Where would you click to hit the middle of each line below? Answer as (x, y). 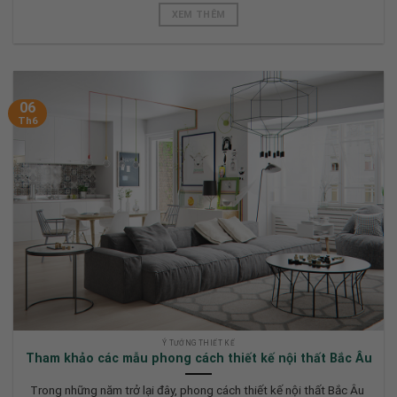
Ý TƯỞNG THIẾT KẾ (198, 343)
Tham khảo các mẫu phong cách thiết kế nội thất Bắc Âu (198, 358)
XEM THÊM (198, 15)
